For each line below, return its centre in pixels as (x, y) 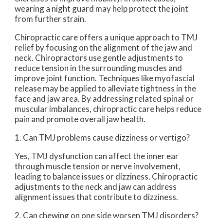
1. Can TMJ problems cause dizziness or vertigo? (102, 137)
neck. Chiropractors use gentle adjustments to (99, 57)
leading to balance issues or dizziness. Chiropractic (106, 176)
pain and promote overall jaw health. (80, 119)
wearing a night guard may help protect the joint (101, 8)
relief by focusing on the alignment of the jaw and (103, 47)
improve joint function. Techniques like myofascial (105, 78)
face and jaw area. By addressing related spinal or (104, 98)
